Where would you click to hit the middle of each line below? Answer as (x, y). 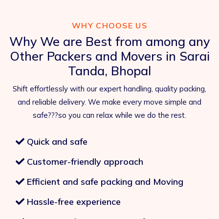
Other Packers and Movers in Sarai (109, 56)
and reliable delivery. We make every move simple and (109, 102)
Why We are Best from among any (109, 42)
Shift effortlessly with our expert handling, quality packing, (109, 89)
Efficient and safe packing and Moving (104, 182)
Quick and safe (56, 142)
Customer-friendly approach (84, 162)
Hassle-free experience (73, 202)
